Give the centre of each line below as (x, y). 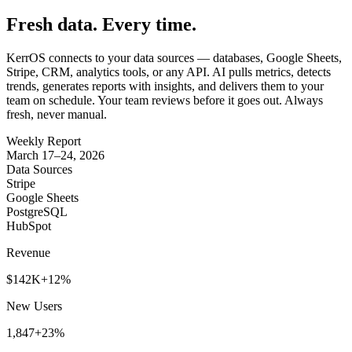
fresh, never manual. (57, 115)
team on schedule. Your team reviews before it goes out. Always (165, 101)
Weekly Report (44, 141)
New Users (34, 306)
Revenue (28, 253)
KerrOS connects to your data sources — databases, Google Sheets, (174, 58)
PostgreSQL (37, 212)
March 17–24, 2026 (55, 156)
